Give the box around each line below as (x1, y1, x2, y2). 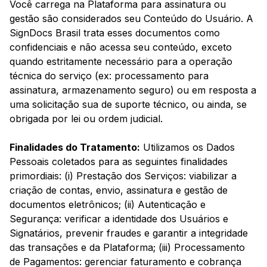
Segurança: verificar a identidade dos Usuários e (10, 213, 228, 225)
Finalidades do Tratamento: (10, 141, 140, 154)
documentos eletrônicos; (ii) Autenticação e (10, 198, 206, 211)
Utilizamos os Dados (140, 141, 235, 154)
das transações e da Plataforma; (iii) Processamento (10, 241, 245, 254)
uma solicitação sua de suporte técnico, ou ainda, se (10, 98, 247, 111)
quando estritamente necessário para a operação (10, 55, 232, 68)
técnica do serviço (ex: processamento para (10, 70, 209, 82)
